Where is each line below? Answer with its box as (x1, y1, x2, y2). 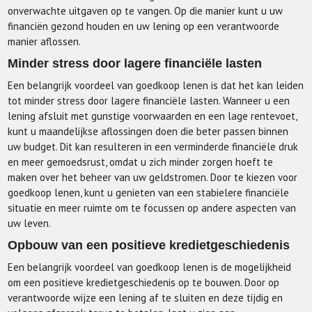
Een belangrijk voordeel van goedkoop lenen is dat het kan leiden (8, 79, 304, 92)
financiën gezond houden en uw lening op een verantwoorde (8, 19, 280, 33)
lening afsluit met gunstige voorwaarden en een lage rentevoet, (8, 109, 297, 123)
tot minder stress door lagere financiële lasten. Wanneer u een (8, 94, 290, 107)
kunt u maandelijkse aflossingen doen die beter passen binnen (8, 125, 289, 138)
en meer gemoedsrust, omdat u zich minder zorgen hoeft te (8, 155, 274, 169)
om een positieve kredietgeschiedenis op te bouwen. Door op (8, 276, 280, 289)
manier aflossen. (8, 35, 81, 48)
